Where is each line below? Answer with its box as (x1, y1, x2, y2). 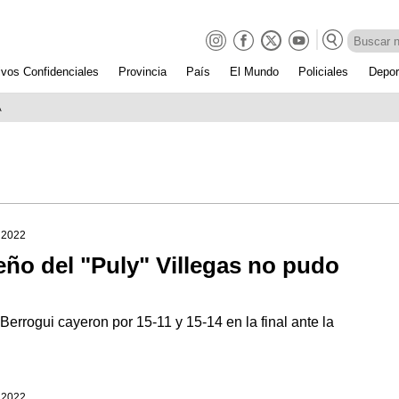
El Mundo (230, 64, 280, 78)
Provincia (118, 64, 167, 78)
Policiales (298, 64, 349, 78)
